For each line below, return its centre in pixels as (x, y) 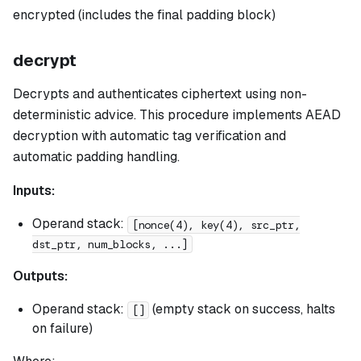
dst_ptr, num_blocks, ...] (110, 244)
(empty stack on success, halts (243, 309)
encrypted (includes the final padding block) (144, 15)
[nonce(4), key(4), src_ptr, (216, 224)
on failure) (62, 329)
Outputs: (40, 276)
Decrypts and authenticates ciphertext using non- (160, 94)
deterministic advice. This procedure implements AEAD (177, 115)
